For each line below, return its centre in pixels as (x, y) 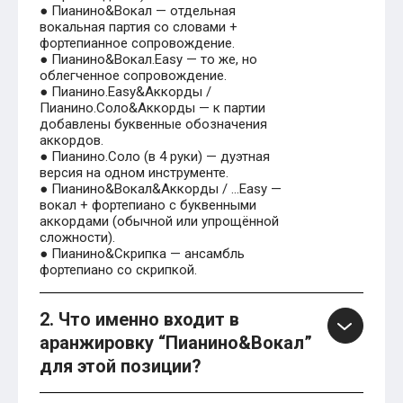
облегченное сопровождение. (133, 76)
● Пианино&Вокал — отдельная (138, 11)
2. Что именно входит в (139, 320)
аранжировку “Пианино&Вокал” (176, 343)
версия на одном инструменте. (134, 173)
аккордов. (72, 141)
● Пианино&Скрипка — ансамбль (142, 254)
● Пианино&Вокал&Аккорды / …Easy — (161, 189)
